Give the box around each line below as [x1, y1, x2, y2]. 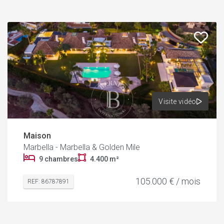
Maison [23, 131, 51, 141]
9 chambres [39, 155, 78, 163]
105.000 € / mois [135, 176, 200, 187]
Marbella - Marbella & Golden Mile [23, 142, 140, 152]
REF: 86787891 [27, 178, 69, 185]
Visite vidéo [158, 97, 196, 105]
